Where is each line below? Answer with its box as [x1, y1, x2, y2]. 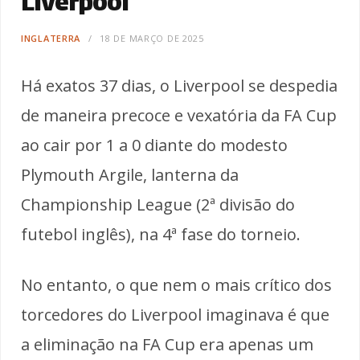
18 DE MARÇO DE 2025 [100, 31, 204, 44]
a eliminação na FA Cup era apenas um [21, 333, 313, 355]
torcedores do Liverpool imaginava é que [21, 303, 329, 325]
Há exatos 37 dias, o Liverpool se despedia [21, 74, 337, 96]
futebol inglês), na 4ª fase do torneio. [21, 223, 301, 245]
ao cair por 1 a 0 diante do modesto [21, 133, 288, 156]
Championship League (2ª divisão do [21, 193, 295, 215]
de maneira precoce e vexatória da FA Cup [21, 104, 337, 126]
